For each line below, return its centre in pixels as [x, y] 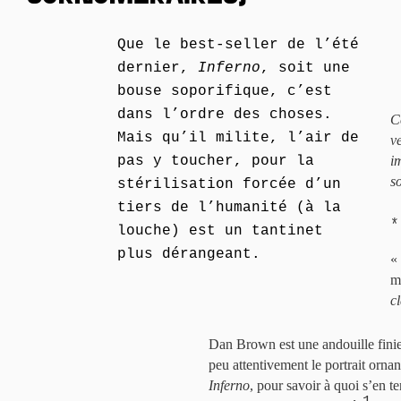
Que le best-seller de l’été [238, 45]
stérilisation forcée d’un [229, 184]
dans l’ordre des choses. [225, 115]
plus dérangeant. [189, 254]
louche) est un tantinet [220, 231]
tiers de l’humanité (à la [229, 208]
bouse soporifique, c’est [225, 91]
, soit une [305, 68]
